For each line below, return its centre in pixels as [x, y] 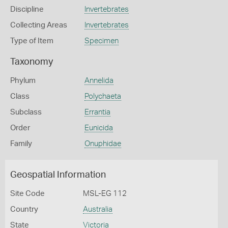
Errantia [97, 112]
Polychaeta [103, 96]
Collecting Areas [39, 25]
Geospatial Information [58, 175]
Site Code [27, 194]
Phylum [23, 81]
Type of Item [32, 41]
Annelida [99, 81]
